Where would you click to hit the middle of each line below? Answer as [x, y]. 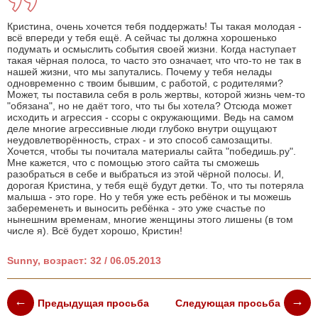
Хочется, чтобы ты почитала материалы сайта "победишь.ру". [152, 152]
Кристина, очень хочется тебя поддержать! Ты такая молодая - [154, 27]
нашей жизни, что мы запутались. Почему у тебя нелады [139, 72]
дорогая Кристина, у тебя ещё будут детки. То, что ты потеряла [155, 186]
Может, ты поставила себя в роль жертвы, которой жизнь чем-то [156, 95]
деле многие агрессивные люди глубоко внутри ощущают [142, 129]
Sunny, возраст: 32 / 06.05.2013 [84, 261]
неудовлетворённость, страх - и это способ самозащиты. [140, 140]
